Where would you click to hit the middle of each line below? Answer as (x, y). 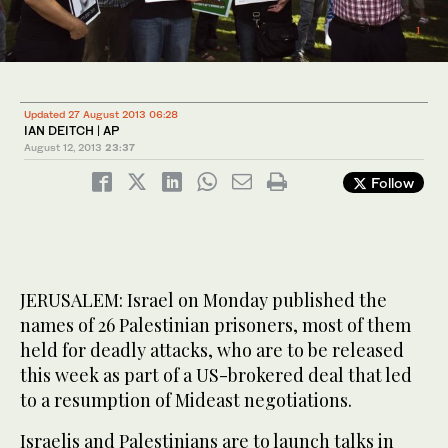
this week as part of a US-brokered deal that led (216, 375)
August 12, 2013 (63, 147)
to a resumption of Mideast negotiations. (186, 400)
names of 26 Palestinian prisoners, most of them (215, 325)
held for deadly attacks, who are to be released (212, 350)
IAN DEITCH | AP (72, 131)
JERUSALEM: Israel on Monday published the (203, 300)
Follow (390, 183)
